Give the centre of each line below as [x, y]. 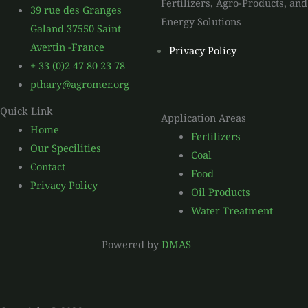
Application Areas [203, 117]
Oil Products [220, 191]
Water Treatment [232, 210]
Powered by [132, 244]
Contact [47, 167]
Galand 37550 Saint [75, 28]
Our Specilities [65, 148]
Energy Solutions [201, 22]
